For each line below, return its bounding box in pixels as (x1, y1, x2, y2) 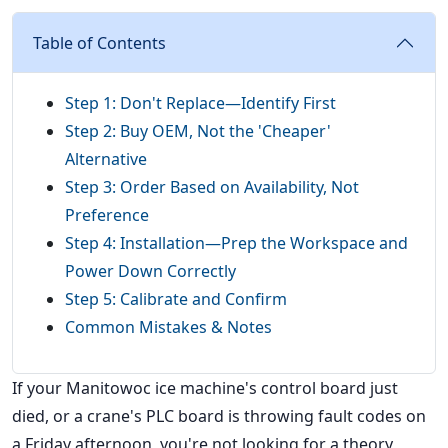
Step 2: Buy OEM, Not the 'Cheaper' (65, 120, 331, 143)
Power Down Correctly (65, 260, 236, 283)
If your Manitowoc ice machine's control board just (12, 377, 398, 400)
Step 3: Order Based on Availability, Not (65, 176, 359, 199)
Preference (65, 204, 149, 227)
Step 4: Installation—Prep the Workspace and (65, 232, 408, 255)
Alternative (65, 148, 147, 171)
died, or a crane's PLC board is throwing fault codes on (12, 405, 426, 428)
